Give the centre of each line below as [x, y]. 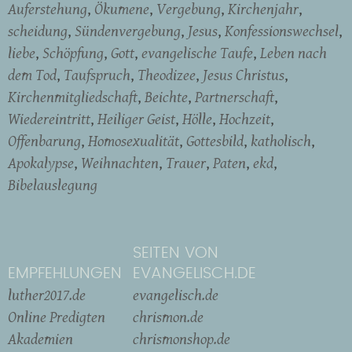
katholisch [281, 140]
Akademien [40, 338]
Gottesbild [215, 140]
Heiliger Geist [136, 118]
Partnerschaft [235, 96]
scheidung [38, 30]
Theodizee [167, 74]
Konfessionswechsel [282, 30]
